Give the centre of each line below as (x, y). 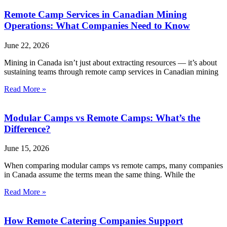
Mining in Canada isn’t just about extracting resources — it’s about (110, 62)
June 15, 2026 (27, 148)
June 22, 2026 (27, 45)
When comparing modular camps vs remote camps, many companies (113, 166)
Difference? (27, 129)
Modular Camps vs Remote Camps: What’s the (102, 118)
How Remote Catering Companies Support (93, 220)
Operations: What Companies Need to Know (97, 26)
